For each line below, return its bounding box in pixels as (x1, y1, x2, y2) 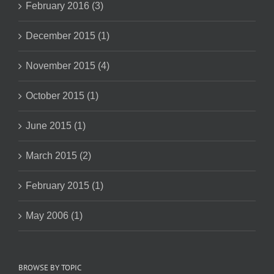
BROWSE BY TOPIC (18, 262, 81, 273)
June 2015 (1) (26, 120, 86, 131)
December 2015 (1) (26, 30, 109, 41)
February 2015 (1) (26, 180, 103, 191)
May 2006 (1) (26, 210, 83, 221)
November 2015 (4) (26, 60, 109, 71)
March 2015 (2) (26, 150, 91, 161)
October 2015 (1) (26, 90, 98, 101)
